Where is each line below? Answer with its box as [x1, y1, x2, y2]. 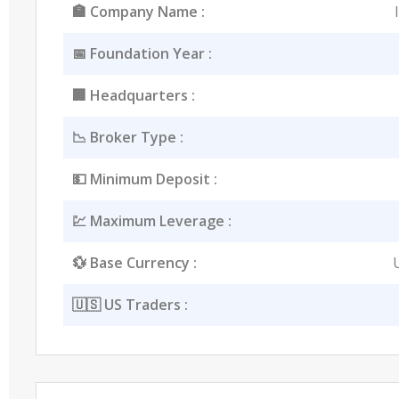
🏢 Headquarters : [71, 85, 195, 105]
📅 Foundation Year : [71, 43, 212, 63]
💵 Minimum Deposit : [71, 168, 217, 189]
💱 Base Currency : [71, 252, 197, 273]
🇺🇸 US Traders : [71, 294, 188, 314]
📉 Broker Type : [71, 126, 183, 147]
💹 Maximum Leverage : [71, 210, 232, 231]
